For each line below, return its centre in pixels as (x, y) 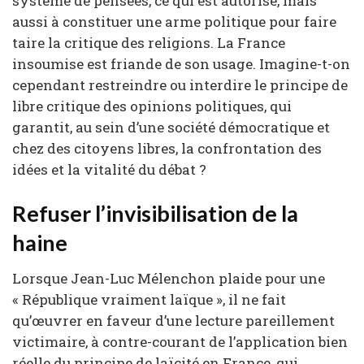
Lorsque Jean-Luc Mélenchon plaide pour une (169, 279)
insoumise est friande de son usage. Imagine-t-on (181, 64)
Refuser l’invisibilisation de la (155, 213)
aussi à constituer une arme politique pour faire (174, 22)
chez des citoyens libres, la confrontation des (167, 149)
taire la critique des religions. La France (149, 43)
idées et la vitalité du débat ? (109, 170)
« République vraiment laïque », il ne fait (149, 300)
